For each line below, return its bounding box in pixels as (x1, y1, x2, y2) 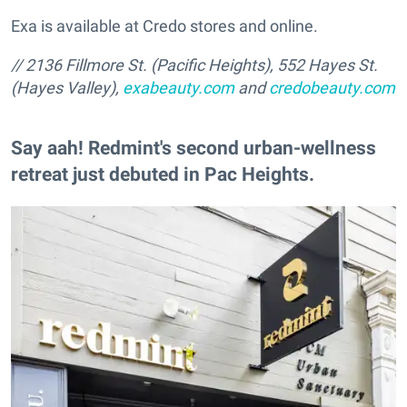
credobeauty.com (269, 78, 395, 98)
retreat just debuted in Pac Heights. (11, 163, 314, 186)
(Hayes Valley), (11, 78, 123, 98)
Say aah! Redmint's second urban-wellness (11, 136, 376, 160)
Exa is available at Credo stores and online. (11, 16, 318, 36)
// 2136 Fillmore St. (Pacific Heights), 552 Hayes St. (11, 55, 378, 75)
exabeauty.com (123, 78, 234, 98)
